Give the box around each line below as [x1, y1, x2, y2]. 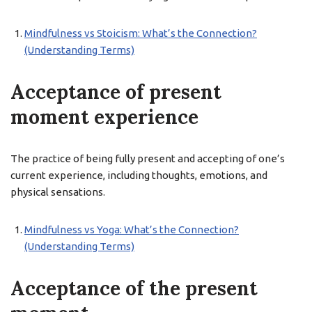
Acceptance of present [10, 79, 221, 104]
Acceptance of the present [10, 276, 258, 301]
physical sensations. [10, 186, 105, 198]
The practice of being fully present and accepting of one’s [10, 153, 285, 164]
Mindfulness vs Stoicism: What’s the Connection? [24, 27, 257, 39]
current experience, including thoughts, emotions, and [10, 169, 267, 181]
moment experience [10, 104, 198, 130]
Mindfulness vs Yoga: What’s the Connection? [24, 224, 239, 235]
